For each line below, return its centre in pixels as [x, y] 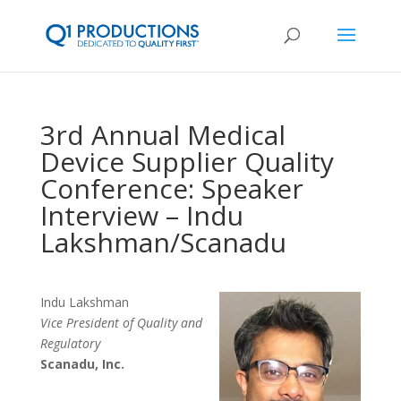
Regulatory [70, 343]
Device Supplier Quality [187, 162]
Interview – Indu [141, 215]
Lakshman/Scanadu [163, 242]
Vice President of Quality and [121, 323]
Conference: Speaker [171, 188]
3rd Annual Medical [162, 135]
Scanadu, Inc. [82, 364]
